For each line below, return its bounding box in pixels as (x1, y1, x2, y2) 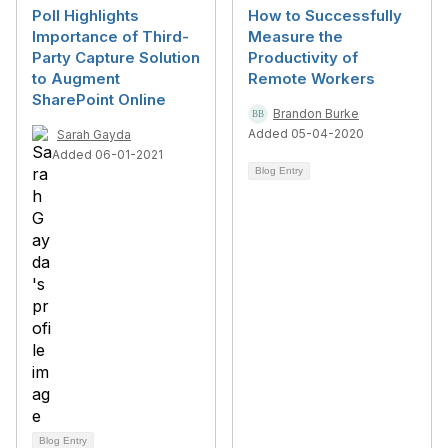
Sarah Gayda (57, 127, 131, 142)
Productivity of (248, 48, 358, 67)
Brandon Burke (273, 106, 359, 121)
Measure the (248, 27, 343, 46)
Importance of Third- (32, 27, 189, 46)
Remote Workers (248, 69, 375, 88)
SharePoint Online (32, 90, 166, 109)
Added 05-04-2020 (248, 126, 364, 141)
